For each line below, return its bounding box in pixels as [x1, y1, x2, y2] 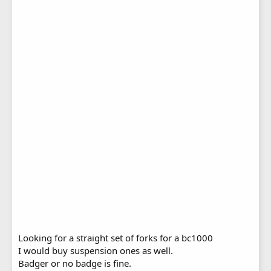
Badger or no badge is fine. [18, 256, 131, 269]
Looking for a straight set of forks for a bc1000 [18, 231, 213, 244]
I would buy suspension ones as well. [18, 244, 173, 256]
